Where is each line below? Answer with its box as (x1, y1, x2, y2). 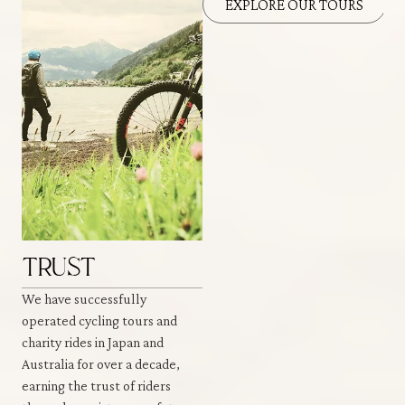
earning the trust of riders (22, 377, 171, 393)
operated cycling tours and (22, 312, 177, 328)
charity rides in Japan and (22, 334, 164, 350)
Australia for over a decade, (22, 355, 180, 372)
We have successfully (22, 290, 146, 306)
